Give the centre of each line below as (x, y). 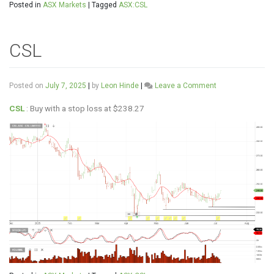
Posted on (27, 86)
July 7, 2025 (66, 86)
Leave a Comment (186, 86)
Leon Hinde (120, 86)
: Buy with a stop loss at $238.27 (84, 109)
